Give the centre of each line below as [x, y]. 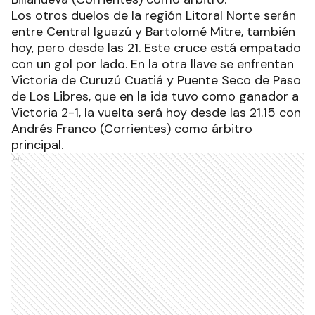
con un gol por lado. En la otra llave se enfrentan [153, 64]
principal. [37, 145]
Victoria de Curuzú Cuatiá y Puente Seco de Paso [156, 81]
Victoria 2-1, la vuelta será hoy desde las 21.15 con [156, 113]
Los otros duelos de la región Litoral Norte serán [154, 16]
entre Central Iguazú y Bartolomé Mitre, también [153, 32]
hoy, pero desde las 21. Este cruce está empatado [156, 48]
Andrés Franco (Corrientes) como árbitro [132, 129]
